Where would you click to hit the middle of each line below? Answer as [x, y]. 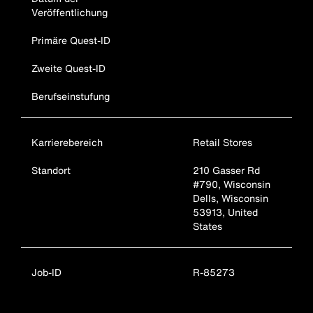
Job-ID [46, 272]
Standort [51, 170]
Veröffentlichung [70, 12]
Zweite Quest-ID [68, 68]
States [208, 226]
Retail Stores [223, 142]
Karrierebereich [67, 142]
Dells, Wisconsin [231, 198]
